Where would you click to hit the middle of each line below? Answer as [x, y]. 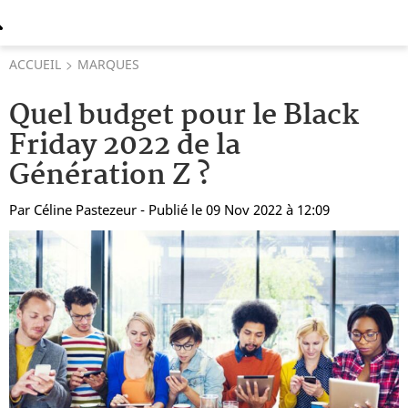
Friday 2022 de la [125, 146]
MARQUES [108, 64]
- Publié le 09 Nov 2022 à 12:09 [235, 209]
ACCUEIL [35, 64]
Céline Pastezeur [85, 209]
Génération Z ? [110, 176]
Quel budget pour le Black [184, 116]
